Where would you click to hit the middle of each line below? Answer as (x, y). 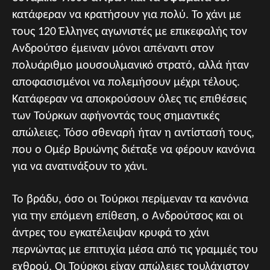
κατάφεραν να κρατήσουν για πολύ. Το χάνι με (127, 15)
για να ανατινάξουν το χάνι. (80, 167)
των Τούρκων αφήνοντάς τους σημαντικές (116, 116)
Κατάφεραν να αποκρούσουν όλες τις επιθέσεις (129, 99)
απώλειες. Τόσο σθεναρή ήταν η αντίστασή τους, (133, 133)
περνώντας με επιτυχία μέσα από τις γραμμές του (135, 250)
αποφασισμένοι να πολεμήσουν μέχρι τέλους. (126, 82)
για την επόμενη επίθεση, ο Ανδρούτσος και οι (127, 216)
